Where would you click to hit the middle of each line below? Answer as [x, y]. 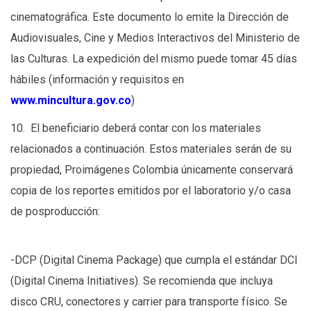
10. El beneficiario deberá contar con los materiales [136, 128]
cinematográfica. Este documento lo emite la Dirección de [150, 17]
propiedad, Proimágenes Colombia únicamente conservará [152, 170]
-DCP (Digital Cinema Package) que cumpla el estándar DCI [154, 260]
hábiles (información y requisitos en [97, 80]
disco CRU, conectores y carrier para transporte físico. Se [149, 302]
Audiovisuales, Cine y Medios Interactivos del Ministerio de [155, 38]
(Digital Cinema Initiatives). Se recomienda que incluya [142, 281]
